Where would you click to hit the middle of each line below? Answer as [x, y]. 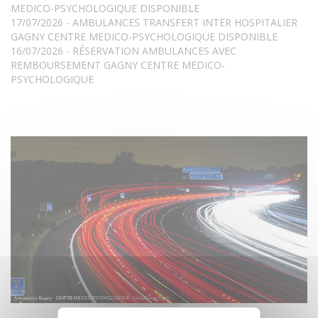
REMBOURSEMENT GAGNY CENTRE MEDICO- [118, 65]
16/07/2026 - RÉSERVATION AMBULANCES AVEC [124, 51]
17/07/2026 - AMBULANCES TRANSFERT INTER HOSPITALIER [154, 23]
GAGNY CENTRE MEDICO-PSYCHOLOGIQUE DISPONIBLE [144, 37]
